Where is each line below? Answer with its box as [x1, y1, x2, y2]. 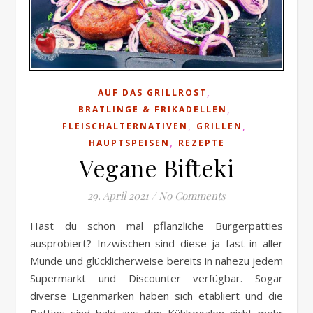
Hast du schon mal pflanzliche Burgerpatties [30, 219, 38, 233]
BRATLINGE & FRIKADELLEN [78, 103, 227, 116]
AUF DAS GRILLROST [98, 87, 207, 99]
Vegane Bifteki [79, 152, 234, 184]
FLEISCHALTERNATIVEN [62, 120, 188, 133]
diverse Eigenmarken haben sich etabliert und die [30, 289, 283, 303]
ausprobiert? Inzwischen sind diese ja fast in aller [30, 236, 283, 251]
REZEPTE [177, 137, 225, 150]
